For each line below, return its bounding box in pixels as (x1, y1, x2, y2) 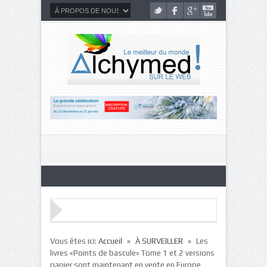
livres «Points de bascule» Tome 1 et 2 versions (50, 248, 215, 257)
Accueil (98, 236, 122, 246)
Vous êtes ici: (50, 236, 98, 246)
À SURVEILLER (135, 236, 183, 246)
